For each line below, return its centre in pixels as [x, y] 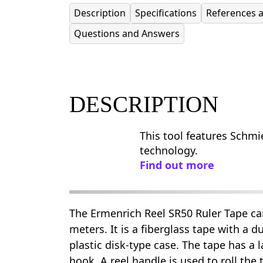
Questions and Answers [127, 33]
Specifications [166, 13]
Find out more [177, 165]
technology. [169, 150]
